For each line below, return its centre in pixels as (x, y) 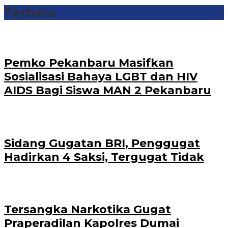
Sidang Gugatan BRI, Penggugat (102, 143)
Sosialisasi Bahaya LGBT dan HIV (101, 77)
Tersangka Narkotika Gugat (88, 210)
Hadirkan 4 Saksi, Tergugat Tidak (104, 157)
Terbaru (30, 12)
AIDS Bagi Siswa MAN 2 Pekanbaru (108, 91)
